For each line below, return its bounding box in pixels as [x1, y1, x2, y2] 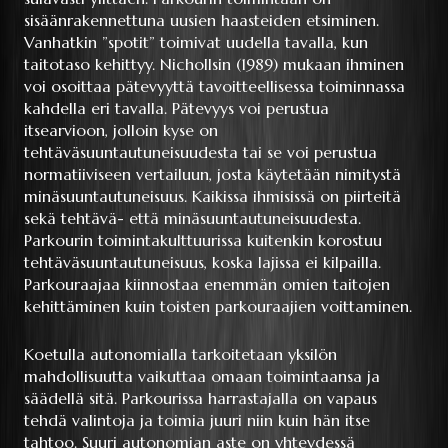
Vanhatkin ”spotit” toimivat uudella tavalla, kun [24, 32, 368, 53]
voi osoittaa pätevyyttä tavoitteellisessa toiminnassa [24, 76, 405, 97]
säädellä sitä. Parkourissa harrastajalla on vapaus [24, 388, 377, 409]
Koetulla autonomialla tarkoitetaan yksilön [24, 344, 337, 365]
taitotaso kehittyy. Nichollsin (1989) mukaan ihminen [24, 54, 404, 75]
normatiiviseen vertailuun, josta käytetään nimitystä [24, 164, 401, 185]
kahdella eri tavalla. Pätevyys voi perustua [24, 98, 329, 119]
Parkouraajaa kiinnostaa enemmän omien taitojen [24, 274, 390, 295]
